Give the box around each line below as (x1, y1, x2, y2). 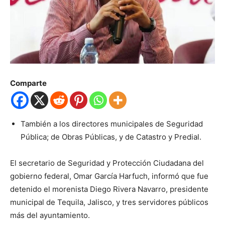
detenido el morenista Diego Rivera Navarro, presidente (10, 184, 208, 194)
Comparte (10, 78, 47, 88)
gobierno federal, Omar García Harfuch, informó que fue (10, 171, 208, 181)
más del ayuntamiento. (10, 210, 90, 220)
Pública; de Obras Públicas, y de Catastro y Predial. (21, 132, 201, 142)
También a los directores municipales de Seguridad (21, 119, 203, 129)
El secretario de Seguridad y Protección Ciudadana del (10, 158, 204, 168)
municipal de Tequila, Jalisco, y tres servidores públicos (10, 197, 208, 207)
